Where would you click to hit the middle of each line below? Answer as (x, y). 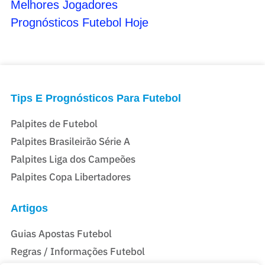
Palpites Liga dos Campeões (73, 159)
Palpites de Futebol (54, 123)
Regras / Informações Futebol (77, 251)
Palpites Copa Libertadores (70, 177)
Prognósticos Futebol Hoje (79, 23)
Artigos (29, 208)
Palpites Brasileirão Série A (70, 141)
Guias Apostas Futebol (61, 233)
